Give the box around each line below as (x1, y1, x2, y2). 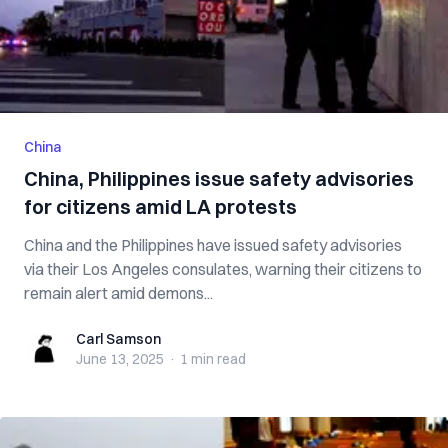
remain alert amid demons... (24, 283, 213, 303)
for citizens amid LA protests (24, 194, 297, 219)
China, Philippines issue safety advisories (24, 166, 414, 191)
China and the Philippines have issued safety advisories (24, 235, 402, 255)
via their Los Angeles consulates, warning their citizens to (24, 259, 422, 279)
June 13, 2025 (76, 350, 164, 368)
